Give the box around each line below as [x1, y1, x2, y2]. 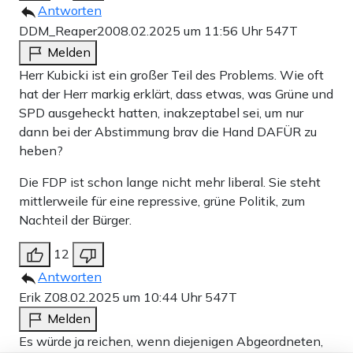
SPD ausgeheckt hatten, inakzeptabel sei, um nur [19, 104, 303, 121]
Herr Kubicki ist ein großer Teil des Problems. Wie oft [19, 66, 324, 83]
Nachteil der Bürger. [19, 211, 132, 228]
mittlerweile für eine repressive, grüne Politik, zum [19, 192, 305, 209]
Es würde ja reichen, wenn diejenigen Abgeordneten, [19, 333, 323, 349]
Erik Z [19, 288, 52, 305]
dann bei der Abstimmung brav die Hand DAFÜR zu [19, 123, 317, 139]
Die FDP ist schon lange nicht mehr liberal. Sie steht [19, 173, 321, 190]
